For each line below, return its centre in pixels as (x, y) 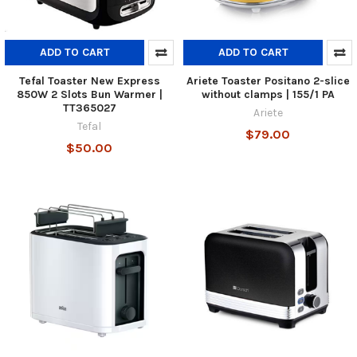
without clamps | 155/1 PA (268, 94)
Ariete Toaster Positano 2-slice (268, 80)
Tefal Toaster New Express (89, 80)
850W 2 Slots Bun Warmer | (89, 94)
